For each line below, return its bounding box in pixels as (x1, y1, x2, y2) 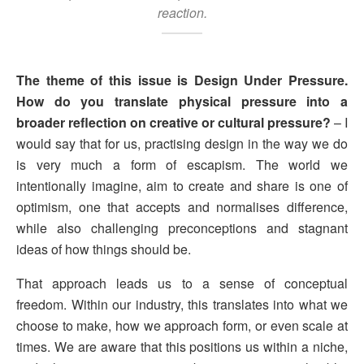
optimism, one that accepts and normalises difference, (16, 197, 348, 217)
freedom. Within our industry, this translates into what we (16, 295, 348, 314)
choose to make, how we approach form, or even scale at (16, 316, 348, 336)
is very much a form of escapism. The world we (16, 155, 348, 175)
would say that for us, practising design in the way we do (16, 134, 348, 154)
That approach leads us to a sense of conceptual (16, 274, 348, 293)
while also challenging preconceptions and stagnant (16, 219, 348, 238)
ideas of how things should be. (16, 240, 191, 259)
